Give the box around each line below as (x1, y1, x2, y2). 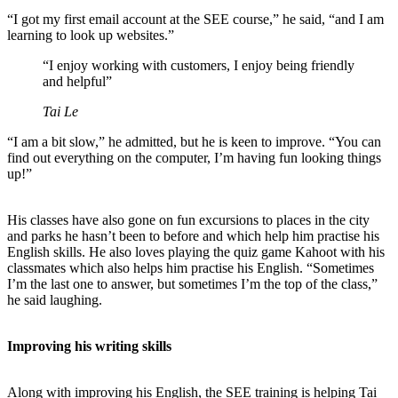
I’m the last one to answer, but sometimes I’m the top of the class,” (7, 275, 378, 291)
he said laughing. (7, 291, 106, 307)
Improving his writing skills (7, 338, 171, 354)
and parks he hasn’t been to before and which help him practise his (7, 227, 379, 243)
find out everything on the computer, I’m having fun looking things (7, 149, 381, 165)
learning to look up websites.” (7, 27, 178, 43)
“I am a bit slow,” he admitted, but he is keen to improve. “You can (7, 133, 381, 149)
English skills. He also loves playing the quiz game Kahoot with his (7, 243, 385, 259)
